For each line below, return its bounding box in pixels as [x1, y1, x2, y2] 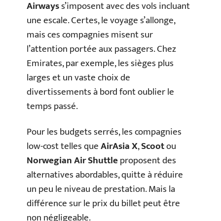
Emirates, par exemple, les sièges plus [27, 56, 174, 71]
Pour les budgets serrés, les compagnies [27, 124, 182, 140]
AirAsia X [101, 138, 138, 154]
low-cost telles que [27, 138, 101, 154]
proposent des [118, 152, 176, 168]
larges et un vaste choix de [27, 70, 130, 85]
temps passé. [27, 99, 78, 114]
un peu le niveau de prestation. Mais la [27, 181, 175, 197]
